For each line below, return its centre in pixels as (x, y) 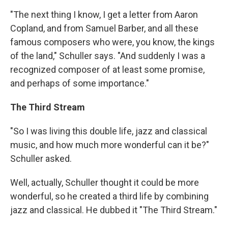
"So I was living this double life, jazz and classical (109, 131)
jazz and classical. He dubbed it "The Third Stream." (114, 210)
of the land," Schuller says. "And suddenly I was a (108, 56)
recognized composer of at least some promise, (107, 69)
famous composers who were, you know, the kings (112, 42)
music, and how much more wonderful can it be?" (110, 145)
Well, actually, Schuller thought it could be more (105, 182)
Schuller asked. (41, 159)
